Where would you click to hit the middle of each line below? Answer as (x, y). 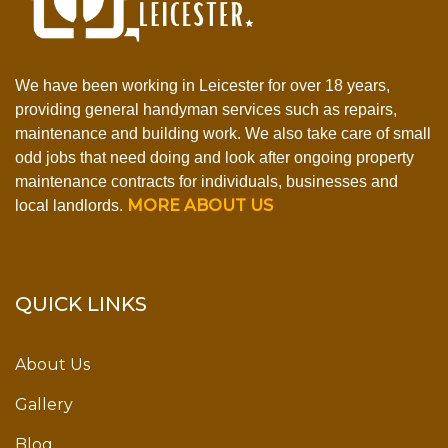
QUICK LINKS (81, 303)
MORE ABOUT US (200, 205)
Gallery (44, 405)
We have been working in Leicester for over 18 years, (202, 85)
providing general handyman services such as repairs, (206, 109)
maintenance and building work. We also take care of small (223, 133)
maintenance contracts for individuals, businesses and (206, 181)
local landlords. (71, 205)
